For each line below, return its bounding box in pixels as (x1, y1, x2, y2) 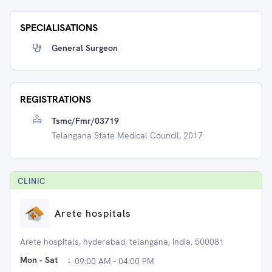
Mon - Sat (20, 254, 58, 265)
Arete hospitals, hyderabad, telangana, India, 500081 (20, 236, 224, 247)
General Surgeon (52, 42, 118, 53)
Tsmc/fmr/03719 (52, 115, 119, 126)
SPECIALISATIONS (20, 21, 98, 34)
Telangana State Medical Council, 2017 (52, 130, 203, 141)
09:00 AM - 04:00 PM (75, 256, 154, 267)
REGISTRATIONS (20, 93, 91, 106)
